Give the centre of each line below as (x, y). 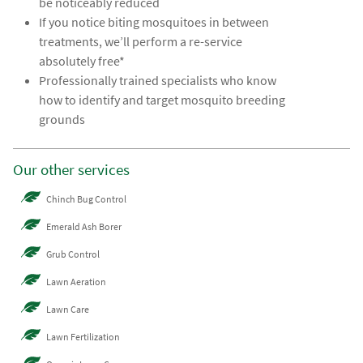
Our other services (72, 170)
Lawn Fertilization (83, 336)
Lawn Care (68, 309)
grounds (62, 120)
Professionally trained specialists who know (158, 81)
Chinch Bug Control (87, 199)
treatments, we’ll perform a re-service (141, 42)
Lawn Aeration (77, 281)
